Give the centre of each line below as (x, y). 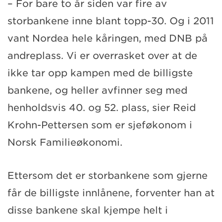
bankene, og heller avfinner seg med (97, 90)
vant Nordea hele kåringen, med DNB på (108, 38)
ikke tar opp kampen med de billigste (100, 73)
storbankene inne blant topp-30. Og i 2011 (111, 21)
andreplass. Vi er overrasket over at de (102, 55)
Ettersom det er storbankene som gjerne (108, 175)
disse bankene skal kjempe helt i (88, 210)
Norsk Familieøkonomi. (66, 142)
